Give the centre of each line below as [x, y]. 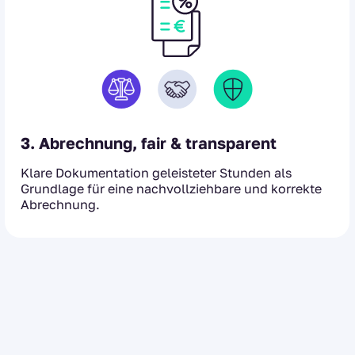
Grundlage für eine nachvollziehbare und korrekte [171, 188]
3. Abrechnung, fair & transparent [149, 142]
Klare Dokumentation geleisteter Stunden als [156, 172]
